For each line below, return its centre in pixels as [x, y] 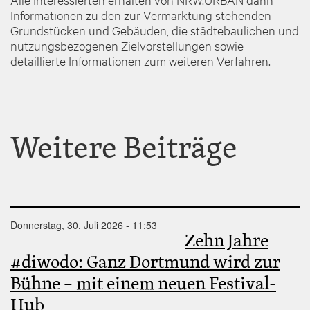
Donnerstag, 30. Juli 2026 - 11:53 [84, 225]
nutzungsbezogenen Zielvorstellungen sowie [127, 45]
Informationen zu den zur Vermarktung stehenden [141, 15]
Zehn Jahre [227, 241]
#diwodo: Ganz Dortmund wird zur [145, 263]
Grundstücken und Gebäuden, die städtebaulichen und [155, 30]
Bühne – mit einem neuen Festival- [143, 284]
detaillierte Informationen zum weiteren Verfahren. [140, 60]
